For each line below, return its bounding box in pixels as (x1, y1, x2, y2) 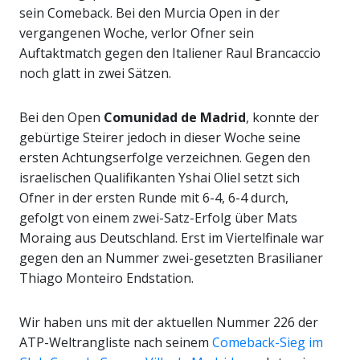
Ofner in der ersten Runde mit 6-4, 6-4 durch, (19, 189, 288, 207)
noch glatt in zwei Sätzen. (19, 64, 171, 83)
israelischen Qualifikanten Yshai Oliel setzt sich (19, 169, 300, 187)
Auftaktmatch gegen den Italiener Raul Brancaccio (19, 44, 321, 63)
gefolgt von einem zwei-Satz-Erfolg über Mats (19, 209, 297, 227)
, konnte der (246, 108, 319, 127)
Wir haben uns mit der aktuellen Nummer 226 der (19, 313, 318, 332)
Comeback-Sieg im (212, 333, 323, 352)
